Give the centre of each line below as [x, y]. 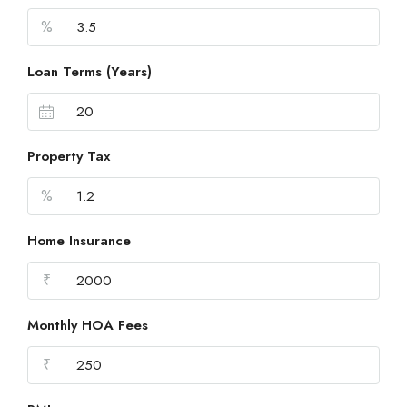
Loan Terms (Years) [89, 72]
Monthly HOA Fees [88, 326]
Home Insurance [79, 241]
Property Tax [69, 157]
